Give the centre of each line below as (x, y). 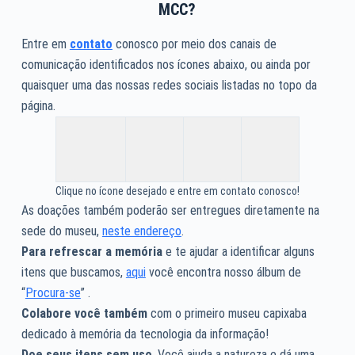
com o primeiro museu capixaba (227, 314)
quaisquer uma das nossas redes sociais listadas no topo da (169, 86)
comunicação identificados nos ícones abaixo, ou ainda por (166, 65)
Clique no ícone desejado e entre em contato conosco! (177, 191)
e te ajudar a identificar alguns (238, 252)
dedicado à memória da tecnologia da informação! (146, 334)
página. (38, 106)
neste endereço (141, 231)
